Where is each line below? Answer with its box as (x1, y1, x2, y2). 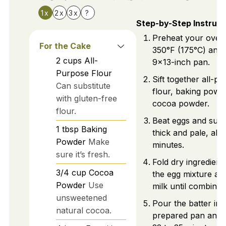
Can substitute (55, 80, 110, 91)
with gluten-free (55, 93, 117, 103)
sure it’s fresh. (55, 149, 110, 159)
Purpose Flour (55, 68, 112, 78)
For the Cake (39, 40, 91, 51)
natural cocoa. (55, 205, 111, 215)
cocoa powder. (152, 98, 209, 109)
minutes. (152, 140, 184, 150)
